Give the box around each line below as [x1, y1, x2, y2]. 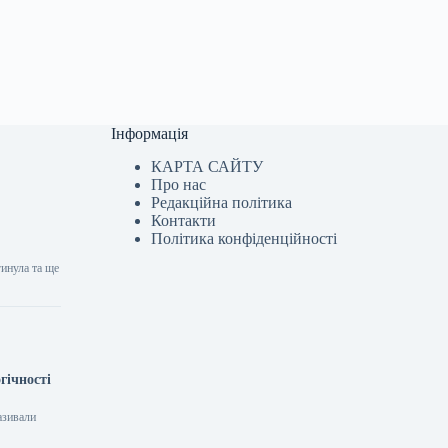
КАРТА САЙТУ [151, 158, 264, 175]
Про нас [151, 176, 207, 193]
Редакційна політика [151, 194, 293, 211]
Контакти [151, 212, 217, 229]
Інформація [111, 125, 189, 143]
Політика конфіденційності [151, 230, 338, 247]
